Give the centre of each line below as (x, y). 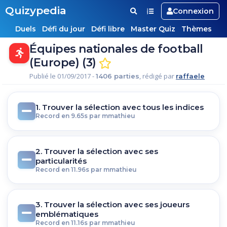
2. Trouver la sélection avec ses (97, 151)
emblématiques (67, 214)
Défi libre (108, 29)
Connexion (193, 11)
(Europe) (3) (64, 63)
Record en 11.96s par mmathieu (86, 169)
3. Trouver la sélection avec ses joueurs (112, 204)
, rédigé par (158, 76)
